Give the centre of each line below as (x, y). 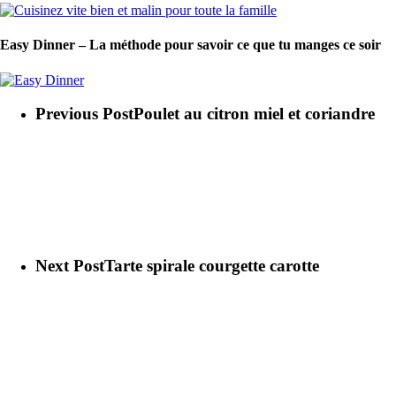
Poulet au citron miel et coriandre (254, 114)
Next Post (70, 265)
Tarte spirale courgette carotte (212, 265)
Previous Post (84, 114)
